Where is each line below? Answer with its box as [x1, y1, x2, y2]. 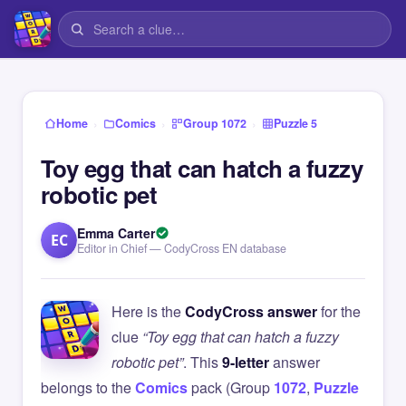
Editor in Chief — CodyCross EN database [77, 240, 286, 256]
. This [183, 352, 222, 372]
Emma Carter [77, 224, 155, 242]
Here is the [111, 301, 185, 322]
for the [317, 301, 361, 322]
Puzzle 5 [274, 115, 317, 131]
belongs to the [41, 377, 135, 398]
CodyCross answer [185, 301, 317, 322]
